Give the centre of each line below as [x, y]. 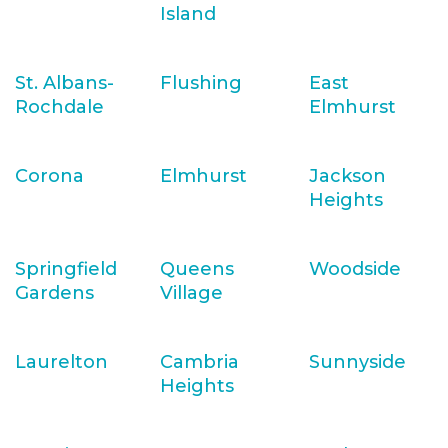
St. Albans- [64, 83]
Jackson [347, 176]
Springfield [66, 269]
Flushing [201, 83]
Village [191, 293]
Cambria [199, 362]
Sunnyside [357, 362]
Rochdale [59, 107]
